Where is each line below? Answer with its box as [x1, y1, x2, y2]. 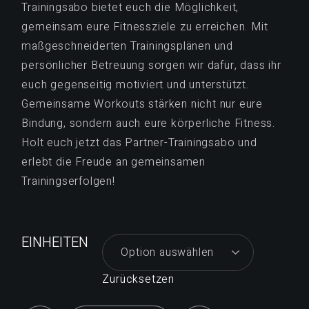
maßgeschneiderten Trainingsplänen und [21, 37, 233, 54]
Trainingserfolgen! [21, 172, 115, 190]
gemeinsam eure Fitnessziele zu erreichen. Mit [21, 18, 268, 35]
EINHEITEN [21, 232, 89, 252]
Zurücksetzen [102, 270, 175, 288]
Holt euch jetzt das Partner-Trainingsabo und [21, 134, 257, 151]
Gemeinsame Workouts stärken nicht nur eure [21, 95, 263, 112]
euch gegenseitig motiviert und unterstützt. [21, 76, 249, 93]
